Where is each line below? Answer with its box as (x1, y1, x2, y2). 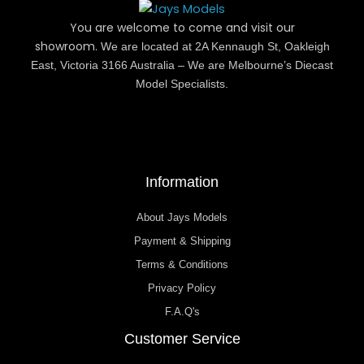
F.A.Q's (164, 305, 200, 318)
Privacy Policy (148, 282, 216, 295)
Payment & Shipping (133, 235, 231, 248)
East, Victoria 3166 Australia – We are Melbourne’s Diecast (31, 58, 333, 72)
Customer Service (123, 331, 240, 348)
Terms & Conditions (136, 258, 228, 271)
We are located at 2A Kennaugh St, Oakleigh (100, 40, 330, 54)
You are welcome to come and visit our (69, 19, 295, 37)
